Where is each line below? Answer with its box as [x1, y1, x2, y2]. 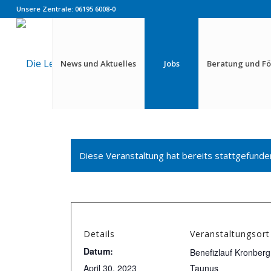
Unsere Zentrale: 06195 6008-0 [16, 4, 116, 13]
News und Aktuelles [60, 58, 137, 69]
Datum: [83, 245, 114, 257]
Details [83, 228, 116, 240]
